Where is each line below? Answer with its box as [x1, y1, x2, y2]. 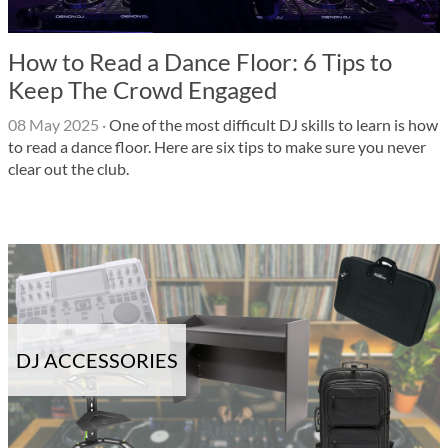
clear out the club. [8, 159, 129, 178]
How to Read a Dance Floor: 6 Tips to [8, 47, 392, 76]
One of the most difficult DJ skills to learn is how [106, 115, 438, 134]
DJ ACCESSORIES [16, 347, 178, 372]
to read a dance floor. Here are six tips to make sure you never [8, 137, 426, 156]
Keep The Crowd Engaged [8, 75, 277, 104]
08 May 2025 [8, 115, 99, 134]
